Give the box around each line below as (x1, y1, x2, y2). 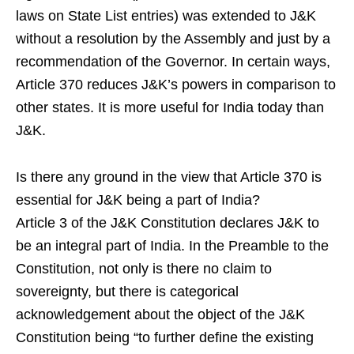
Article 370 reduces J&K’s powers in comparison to (16, 76, 336, 92)
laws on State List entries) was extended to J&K (16, 7, 316, 24)
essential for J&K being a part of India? (16, 191, 260, 208)
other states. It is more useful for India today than (16, 99, 324, 115)
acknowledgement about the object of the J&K (16, 306, 305, 322)
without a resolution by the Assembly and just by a (16, 30, 330, 47)
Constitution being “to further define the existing (16, 329, 314, 345)
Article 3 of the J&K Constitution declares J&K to (16, 214, 319, 231)
